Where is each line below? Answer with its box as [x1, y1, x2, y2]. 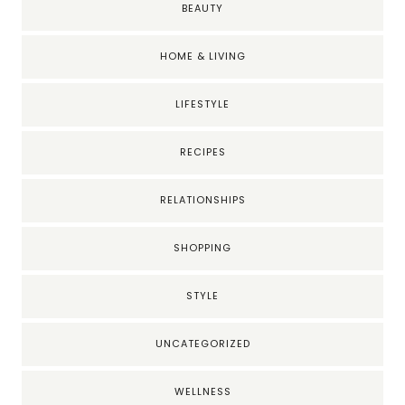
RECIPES [179, 146, 226, 160]
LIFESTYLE [175, 98, 230, 112]
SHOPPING [174, 241, 231, 256]
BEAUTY [182, 2, 223, 16]
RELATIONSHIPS [159, 193, 246, 208]
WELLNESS [174, 385, 231, 400]
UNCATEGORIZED [155, 337, 250, 352]
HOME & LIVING [159, 50, 246, 64]
